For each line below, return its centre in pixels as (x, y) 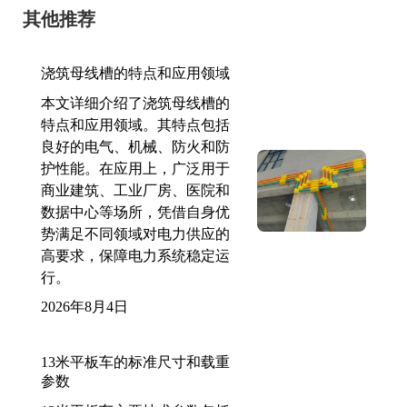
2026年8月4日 (84, 306)
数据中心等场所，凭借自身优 (135, 212)
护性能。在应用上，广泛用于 (135, 168)
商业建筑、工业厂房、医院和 (135, 190)
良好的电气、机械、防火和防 (135, 146)
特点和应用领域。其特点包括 (135, 124)
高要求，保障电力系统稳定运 (135, 255)
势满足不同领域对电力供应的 (135, 233)
